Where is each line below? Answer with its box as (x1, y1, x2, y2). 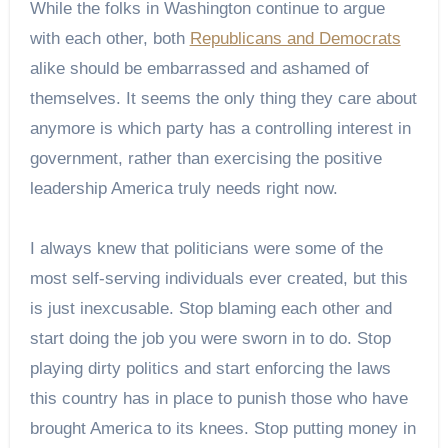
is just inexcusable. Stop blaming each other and (29, 298, 392, 318)
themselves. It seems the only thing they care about (29, 88, 417, 108)
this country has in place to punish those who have (29, 388, 408, 408)
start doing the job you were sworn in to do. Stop (29, 328, 391, 348)
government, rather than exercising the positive (29, 148, 382, 168)
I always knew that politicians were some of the (29, 238, 383, 258)
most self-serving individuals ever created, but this (29, 268, 408, 288)
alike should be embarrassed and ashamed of (29, 58, 369, 78)
